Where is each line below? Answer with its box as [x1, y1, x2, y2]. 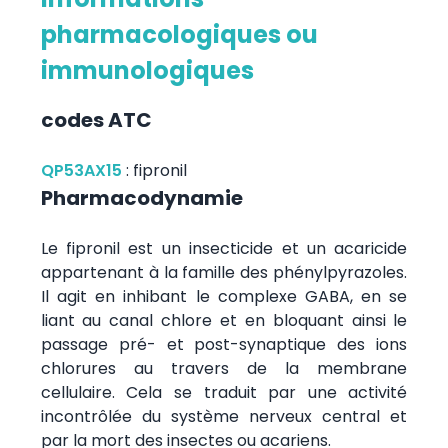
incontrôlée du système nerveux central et [40, 404, 408, 428]
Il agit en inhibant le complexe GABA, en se [40, 284, 408, 308]
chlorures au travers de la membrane [40, 356, 408, 380]
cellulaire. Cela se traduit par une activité [40, 380, 408, 404]
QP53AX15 [40, 158, 122, 182]
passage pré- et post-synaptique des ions [40, 332, 408, 356]
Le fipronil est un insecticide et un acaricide [40, 236, 408, 260]
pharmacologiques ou [40, 17, 318, 51]
